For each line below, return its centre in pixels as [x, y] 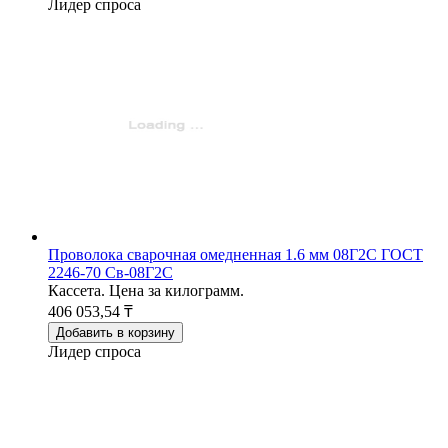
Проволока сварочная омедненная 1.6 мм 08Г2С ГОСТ [235, 254]
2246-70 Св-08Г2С [110, 272]
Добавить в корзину [115, 332]
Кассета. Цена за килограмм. [146, 290]
